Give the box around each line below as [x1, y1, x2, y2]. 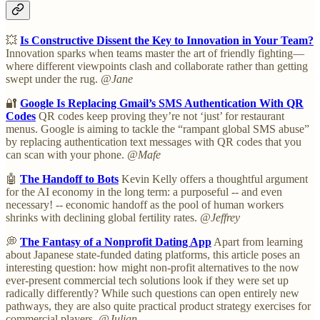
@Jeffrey [200, 211, 240, 224]
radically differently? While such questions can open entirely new [6, 287, 299, 300]
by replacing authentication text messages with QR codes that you [6, 136, 301, 149]
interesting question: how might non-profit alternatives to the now [6, 261, 299, 274]
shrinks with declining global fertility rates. [6, 211, 200, 224]
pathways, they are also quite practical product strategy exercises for [6, 300, 311, 313]
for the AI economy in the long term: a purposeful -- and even [6, 186, 282, 199]
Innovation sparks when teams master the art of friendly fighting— [6, 47, 304, 60]
